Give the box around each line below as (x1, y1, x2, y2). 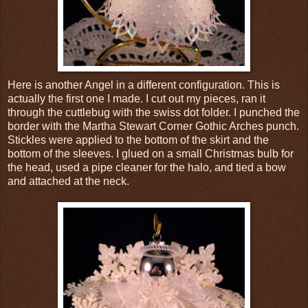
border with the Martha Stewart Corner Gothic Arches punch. (8, 120, 299, 132)
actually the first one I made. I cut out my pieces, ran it (8, 92, 265, 104)
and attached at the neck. (8, 175, 129, 187)
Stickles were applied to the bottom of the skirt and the (8, 133, 269, 146)
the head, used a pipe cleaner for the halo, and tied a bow (8, 161, 286, 173)
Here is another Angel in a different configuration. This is (8, 78, 280, 91)
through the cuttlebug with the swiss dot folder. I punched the (8, 106, 300, 118)
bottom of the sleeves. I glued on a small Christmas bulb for (8, 147, 294, 159)
